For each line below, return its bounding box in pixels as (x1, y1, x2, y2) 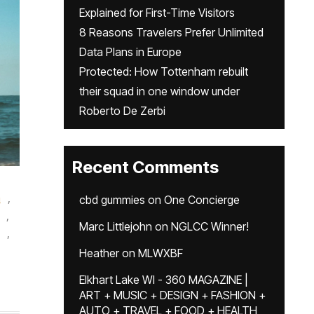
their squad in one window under (79, 84, 240, 98)
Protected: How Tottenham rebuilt (79, 64, 248, 78)
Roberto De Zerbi (79, 104, 165, 118)
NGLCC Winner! (171, 219, 249, 233)
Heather (79, 246, 119, 260)
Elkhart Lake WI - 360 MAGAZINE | (79, 273, 248, 287)
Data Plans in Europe (79, 45, 182, 59)
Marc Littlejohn (79, 219, 152, 233)
